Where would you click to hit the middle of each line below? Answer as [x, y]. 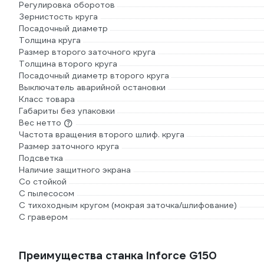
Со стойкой [43, 181]
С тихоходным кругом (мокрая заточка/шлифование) [128, 205]
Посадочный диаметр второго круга [94, 75]
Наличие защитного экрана [75, 170]
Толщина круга [50, 40]
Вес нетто [40, 123]
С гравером [43, 217]
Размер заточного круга [69, 146]
